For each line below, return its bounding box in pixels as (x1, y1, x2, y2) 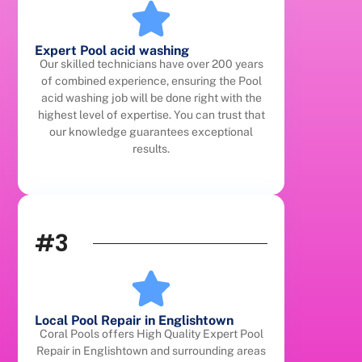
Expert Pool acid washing (35, 43, 190, 59)
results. (133, 142, 170, 156)
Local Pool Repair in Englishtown (35, 312, 234, 328)
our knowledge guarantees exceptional (49, 125, 254, 139)
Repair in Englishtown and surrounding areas (36, 343, 267, 357)
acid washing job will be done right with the (40, 91, 262, 105)
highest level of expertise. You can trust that (37, 108, 265, 122)
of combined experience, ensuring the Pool (40, 74, 262, 88)
